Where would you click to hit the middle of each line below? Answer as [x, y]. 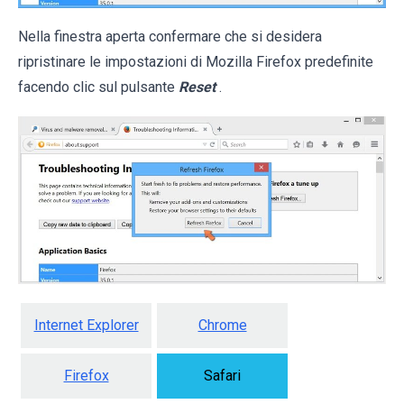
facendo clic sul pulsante [98, 87]
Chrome [222, 326]
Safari [222, 376]
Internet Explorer [86, 326]
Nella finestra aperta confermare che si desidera [170, 37]
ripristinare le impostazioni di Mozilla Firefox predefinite [196, 62]
